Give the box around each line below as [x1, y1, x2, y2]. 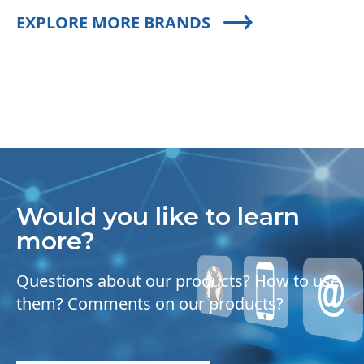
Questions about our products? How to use [16, 269, 340, 292]
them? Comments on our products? [16, 292, 284, 314]
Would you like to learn [16, 201, 300, 232]
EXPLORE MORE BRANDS [16, 11, 210, 33]
